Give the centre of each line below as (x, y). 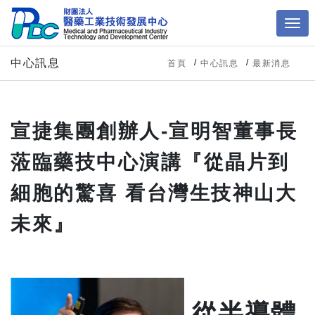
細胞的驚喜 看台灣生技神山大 (154, 193)
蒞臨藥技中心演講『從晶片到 (150, 162)
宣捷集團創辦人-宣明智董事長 (154, 131)
